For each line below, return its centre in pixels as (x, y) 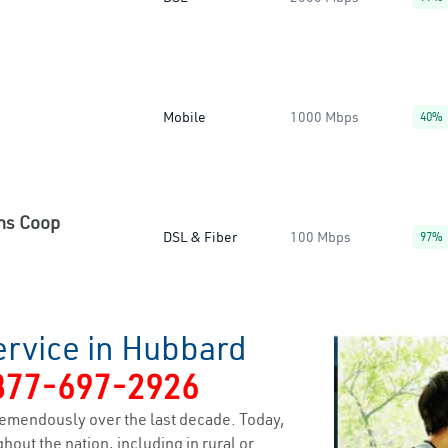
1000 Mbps (324, 117)
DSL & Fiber (200, 237)
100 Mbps (320, 237)
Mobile (184, 117)
